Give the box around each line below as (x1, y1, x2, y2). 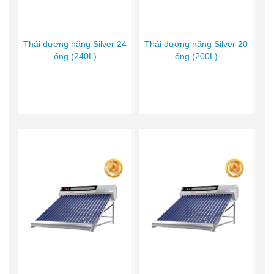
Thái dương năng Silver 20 (144, 39, 248, 49)
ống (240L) (53, 51, 97, 61)
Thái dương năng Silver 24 (23, 39, 127, 49)
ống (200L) (174, 51, 218, 61)
